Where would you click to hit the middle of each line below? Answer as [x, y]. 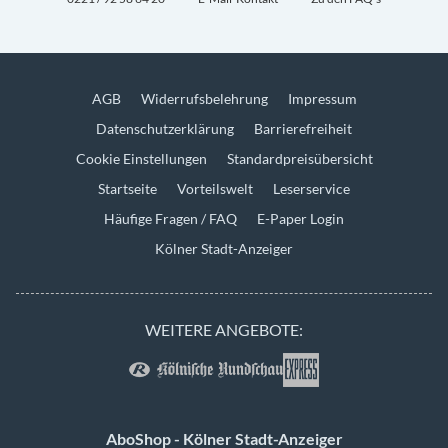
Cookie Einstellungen [141, 158]
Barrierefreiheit [303, 128]
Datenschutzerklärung [165, 128]
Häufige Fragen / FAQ [170, 218]
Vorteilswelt [215, 188]
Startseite [127, 188]
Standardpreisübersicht [299, 158]
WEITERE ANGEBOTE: [224, 329]
